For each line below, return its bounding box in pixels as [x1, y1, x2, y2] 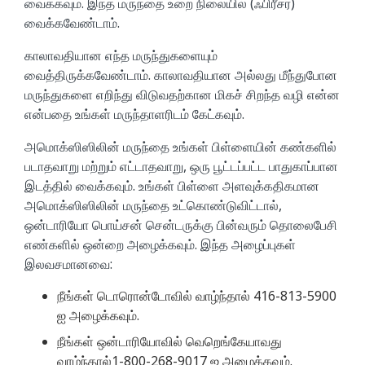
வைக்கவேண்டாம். [24, 14, 120, 33]
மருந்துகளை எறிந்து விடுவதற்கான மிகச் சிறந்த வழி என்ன [24, 86, 340, 104]
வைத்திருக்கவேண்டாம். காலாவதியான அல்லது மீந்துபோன [24, 66, 337, 85]
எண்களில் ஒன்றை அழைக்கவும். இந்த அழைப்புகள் [24, 235, 296, 254]
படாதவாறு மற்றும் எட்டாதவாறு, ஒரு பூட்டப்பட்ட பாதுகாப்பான [24, 157, 338, 176]
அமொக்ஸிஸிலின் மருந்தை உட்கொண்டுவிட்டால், [24, 196, 282, 215]
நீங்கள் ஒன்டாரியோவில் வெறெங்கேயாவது [57, 332, 282, 350]
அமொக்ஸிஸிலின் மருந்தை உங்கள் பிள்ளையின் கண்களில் [24, 138, 336, 156]
